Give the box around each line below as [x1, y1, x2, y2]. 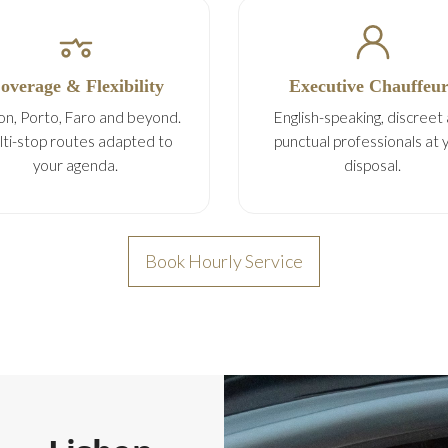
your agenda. [33, 156, 118, 174]
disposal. [344, 156, 401, 174]
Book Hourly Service [145, 250, 303, 272]
